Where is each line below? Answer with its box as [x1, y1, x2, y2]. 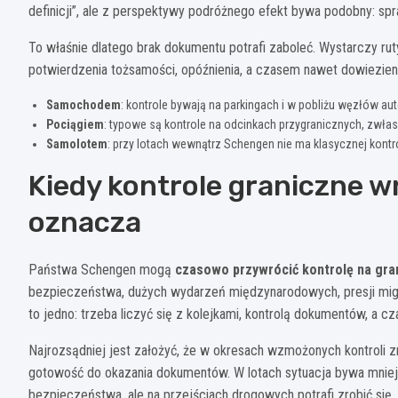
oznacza [28, 204, 141, 239]
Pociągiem [46, 116, 104, 131]
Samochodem [46, 97, 121, 112]
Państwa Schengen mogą [28, 260, 175, 278]
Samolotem [46, 136, 107, 151]
